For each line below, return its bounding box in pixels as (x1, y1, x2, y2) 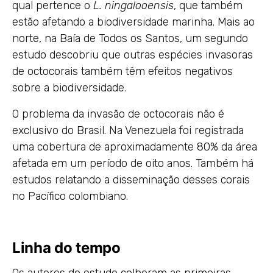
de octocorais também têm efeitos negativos (12, 65, 233, 78)
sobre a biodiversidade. (12, 81, 126, 94)
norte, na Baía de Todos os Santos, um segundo (12, 32, 248, 45)
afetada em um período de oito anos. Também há (12, 157, 253, 170)
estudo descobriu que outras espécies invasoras (12, 48, 253, 62)
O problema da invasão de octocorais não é (12, 107, 224, 121)
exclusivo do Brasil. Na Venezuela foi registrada (12, 124, 244, 137)
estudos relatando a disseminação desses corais (12, 173, 250, 186)
